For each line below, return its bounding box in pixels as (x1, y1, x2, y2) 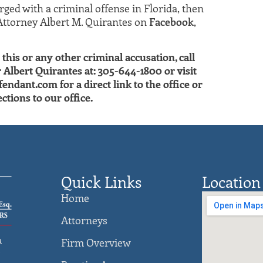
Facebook (149, 14, 194, 29)
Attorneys (61, 213, 107, 227)
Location (202, 171, 261, 192)
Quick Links (61, 171, 141, 192)
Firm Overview (61, 235, 131, 249)
